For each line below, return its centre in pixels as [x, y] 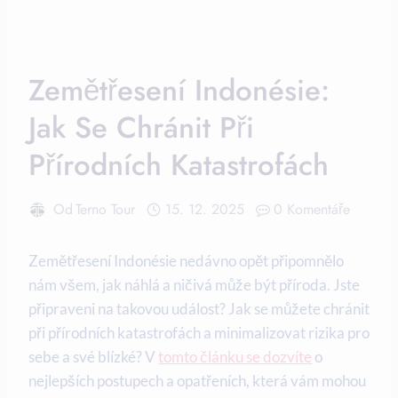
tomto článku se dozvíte [235, 357]
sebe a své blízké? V [93, 357]
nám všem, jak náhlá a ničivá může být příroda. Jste [194, 285]
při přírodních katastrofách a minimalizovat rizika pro [199, 333]
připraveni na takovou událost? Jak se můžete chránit [199, 309]
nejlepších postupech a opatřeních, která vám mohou [197, 381]
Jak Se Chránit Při [141, 128]
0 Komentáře [312, 210]
